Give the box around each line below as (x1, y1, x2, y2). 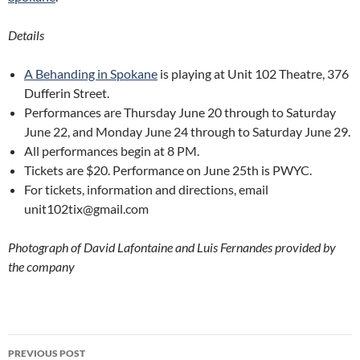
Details (8, 27, 44, 43)
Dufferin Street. (24, 85, 109, 100)
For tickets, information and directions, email (24, 182, 268, 197)
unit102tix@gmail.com (24, 201, 149, 216)
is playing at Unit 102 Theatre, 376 (157, 66, 349, 81)
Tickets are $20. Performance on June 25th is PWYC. (24, 162, 312, 178)
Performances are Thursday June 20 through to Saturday (24, 104, 336, 120)
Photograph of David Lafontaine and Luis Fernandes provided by (8, 239, 336, 255)
